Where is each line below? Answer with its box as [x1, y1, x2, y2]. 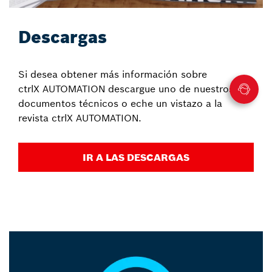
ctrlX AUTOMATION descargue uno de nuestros [18, 83, 234, 95]
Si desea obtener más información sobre [18, 68, 207, 81]
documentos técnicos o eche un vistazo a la [18, 97, 222, 110]
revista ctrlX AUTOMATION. [18, 112, 141, 124]
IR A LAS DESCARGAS [83, 151, 189, 164]
